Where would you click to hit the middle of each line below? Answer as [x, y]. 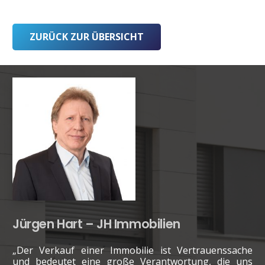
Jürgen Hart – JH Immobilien [96, 224]
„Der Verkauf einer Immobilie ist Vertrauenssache [132, 250]
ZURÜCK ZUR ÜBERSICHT [86, 36]
